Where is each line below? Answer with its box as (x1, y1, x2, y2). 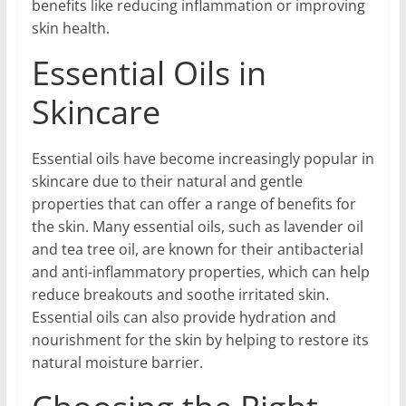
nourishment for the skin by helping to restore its (31, 329, 369, 350)
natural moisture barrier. (31, 352, 207, 372)
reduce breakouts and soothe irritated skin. (31, 284, 329, 304)
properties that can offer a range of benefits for (31, 193, 356, 214)
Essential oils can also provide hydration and (31, 306, 336, 327)
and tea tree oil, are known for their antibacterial (31, 238, 363, 259)
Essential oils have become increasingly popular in (31, 148, 374, 169)
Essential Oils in (31, 50, 266, 95)
